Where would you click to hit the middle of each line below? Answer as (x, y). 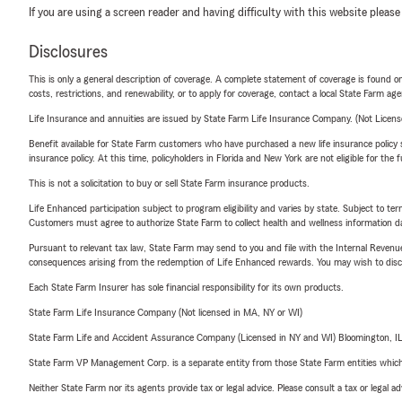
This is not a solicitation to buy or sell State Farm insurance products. (169, 183)
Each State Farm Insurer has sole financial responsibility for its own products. (186, 287)
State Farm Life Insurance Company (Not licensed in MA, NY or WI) (166, 312)
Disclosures (68, 52)
